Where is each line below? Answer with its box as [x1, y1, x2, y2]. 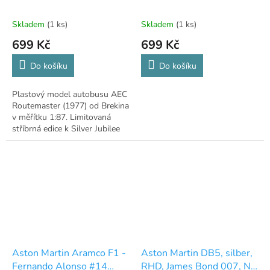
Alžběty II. [12, 134, 49, 146]
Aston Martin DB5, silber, [141, 246, 253, 260]
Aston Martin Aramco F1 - [12, 246, 126, 260]
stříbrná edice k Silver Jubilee [12, 123, 120, 135]
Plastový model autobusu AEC [12, 89, 127, 101]
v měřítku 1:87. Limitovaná [12, 111, 111, 124]
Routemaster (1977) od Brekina [12, 100, 129, 112]
